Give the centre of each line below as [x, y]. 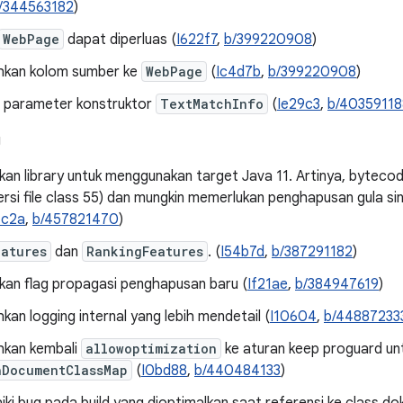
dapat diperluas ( [120, 40]
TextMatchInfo [212, 104]
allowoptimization [151, 349]
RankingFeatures [145, 251]
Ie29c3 [299, 104]
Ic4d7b [238, 72]
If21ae [268, 284]
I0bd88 [164, 371]
